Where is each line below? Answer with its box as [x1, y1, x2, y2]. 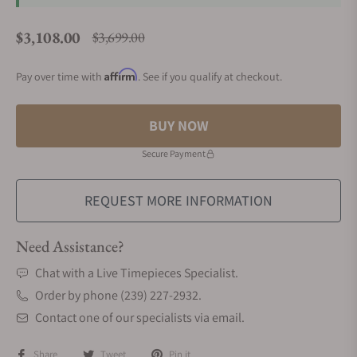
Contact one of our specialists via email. [35, 309, 245, 326]
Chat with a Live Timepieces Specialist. [35, 265, 238, 281]
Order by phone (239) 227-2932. [35, 287, 202, 304]
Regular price [91, 37, 161, 55]
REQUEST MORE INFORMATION [84, 191, 273, 210]
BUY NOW [148, 116, 209, 135]
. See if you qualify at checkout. [138, 69, 282, 84]
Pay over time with [16, 69, 104, 84]
